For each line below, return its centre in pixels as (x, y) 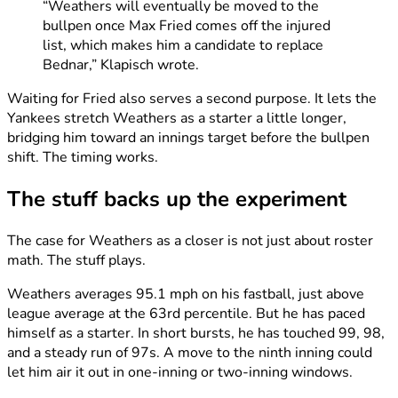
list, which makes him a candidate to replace (183, 46)
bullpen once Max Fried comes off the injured (187, 26)
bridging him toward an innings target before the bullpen (188, 138)
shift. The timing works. (83, 158)
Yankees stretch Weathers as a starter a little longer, (177, 119)
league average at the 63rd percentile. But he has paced (186, 313)
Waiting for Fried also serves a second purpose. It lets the (192, 99)
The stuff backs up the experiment (177, 199)
